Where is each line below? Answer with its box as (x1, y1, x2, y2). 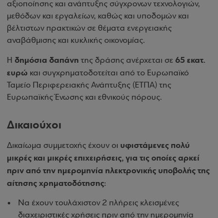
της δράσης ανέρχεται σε (79, 56, 175, 65)
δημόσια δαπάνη (15, 54, 79, 66)
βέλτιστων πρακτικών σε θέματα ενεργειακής (7, 24, 172, 33)
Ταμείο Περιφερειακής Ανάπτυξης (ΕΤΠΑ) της (7, 81, 171, 90)
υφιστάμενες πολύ (120, 140, 190, 151)
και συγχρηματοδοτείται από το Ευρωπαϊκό (28, 69, 189, 78)
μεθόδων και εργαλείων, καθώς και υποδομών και (7, 12, 189, 21)
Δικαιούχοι (7, 118, 61, 132)
